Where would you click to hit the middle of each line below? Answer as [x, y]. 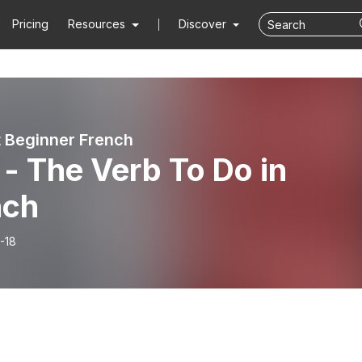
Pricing [31, 24]
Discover [204, 24]
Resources [97, 24]
